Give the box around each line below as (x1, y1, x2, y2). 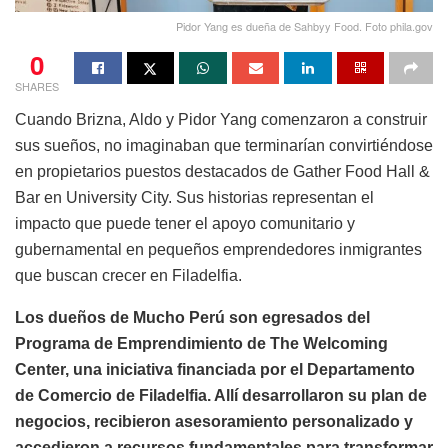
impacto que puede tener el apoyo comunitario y (15, 215, 355, 233)
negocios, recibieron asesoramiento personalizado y (15, 413, 413, 431)
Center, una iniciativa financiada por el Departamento (15, 361, 415, 379)
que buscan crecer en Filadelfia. (15, 267, 242, 285)
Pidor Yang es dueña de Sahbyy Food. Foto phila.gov (176, 18, 433, 35)
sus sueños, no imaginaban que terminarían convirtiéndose (15, 137, 433, 155)
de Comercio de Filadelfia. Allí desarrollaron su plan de (15, 387, 427, 405)
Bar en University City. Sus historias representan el (15, 189, 374, 207)
